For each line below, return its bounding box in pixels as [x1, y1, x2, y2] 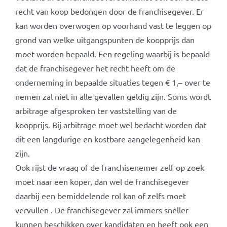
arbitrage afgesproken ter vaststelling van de [15, 105, 177, 116]
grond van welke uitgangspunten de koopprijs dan [15, 34, 195, 45]
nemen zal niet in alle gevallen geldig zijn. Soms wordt [15, 91, 211, 101]
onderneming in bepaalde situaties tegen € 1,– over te [15, 77, 210, 87]
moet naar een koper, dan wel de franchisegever [15, 176, 189, 186]
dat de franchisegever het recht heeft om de [15, 63, 175, 73]
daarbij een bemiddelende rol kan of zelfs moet [15, 191, 186, 201]
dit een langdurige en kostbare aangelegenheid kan [15, 134, 200, 144]
